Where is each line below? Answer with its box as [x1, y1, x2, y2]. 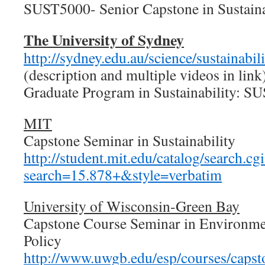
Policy [24, 230, 62, 250]
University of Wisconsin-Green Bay [24, 196, 240, 216]
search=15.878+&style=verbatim [24, 164, 222, 185]
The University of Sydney [24, 28, 184, 51]
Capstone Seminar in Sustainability [24, 130, 235, 150]
